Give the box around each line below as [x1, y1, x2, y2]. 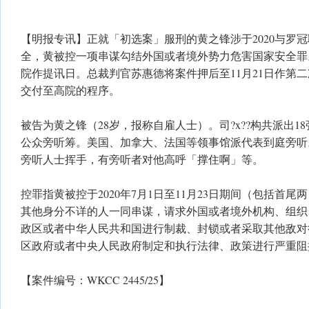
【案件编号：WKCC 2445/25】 [21, 272, 170, 287]
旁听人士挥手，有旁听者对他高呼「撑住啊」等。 [21, 152, 263, 166]
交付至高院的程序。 [21, 83, 120, 97]
